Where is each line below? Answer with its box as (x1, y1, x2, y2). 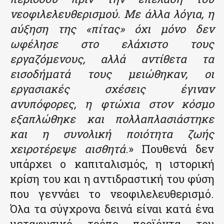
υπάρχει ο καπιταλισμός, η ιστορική (10, 156, 214, 171)
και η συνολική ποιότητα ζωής (10, 126, 214, 141)
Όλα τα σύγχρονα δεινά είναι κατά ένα (10, 201, 214, 216)
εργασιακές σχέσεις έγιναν (10, 81, 214, 96)
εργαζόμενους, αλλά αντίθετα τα (10, 51, 214, 66)
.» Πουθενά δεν (125, 141, 214, 156)
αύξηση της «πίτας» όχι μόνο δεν (10, 21, 214, 36)
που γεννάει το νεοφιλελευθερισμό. (10, 186, 214, 201)
